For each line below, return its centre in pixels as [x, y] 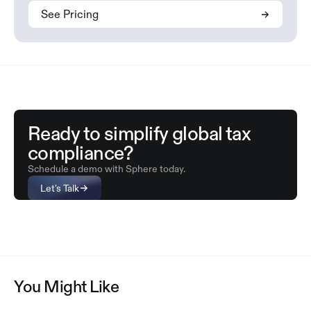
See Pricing [70, 14]
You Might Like [67, 287]
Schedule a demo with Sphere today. [107, 169]
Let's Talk [60, 188]
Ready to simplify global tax [140, 134]
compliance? [81, 153]
